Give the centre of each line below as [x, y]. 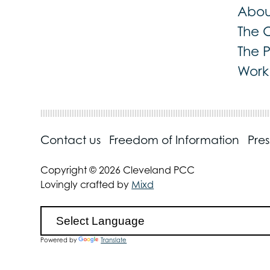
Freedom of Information [174, 140]
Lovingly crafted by [86, 184]
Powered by [60, 240]
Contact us [71, 140]
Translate [114, 240]
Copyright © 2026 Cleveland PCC [118, 170]
